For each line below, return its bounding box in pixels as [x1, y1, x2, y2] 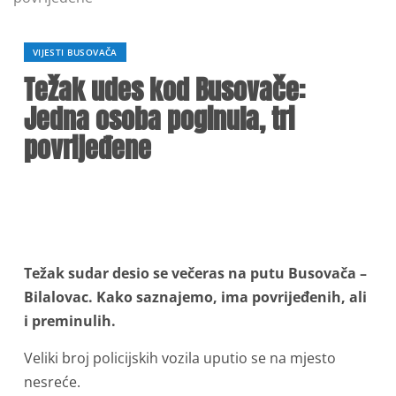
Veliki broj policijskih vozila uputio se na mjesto [24, 348, 336, 368]
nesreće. [24, 372, 80, 392]
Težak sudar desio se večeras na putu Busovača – [24, 263, 367, 283]
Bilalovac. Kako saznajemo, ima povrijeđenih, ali [24, 287, 367, 307]
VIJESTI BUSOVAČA [33, 46, 118, 58]
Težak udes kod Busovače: [24, 70, 305, 110]
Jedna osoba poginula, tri [24, 99, 294, 139]
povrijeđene [24, 128, 151, 168]
